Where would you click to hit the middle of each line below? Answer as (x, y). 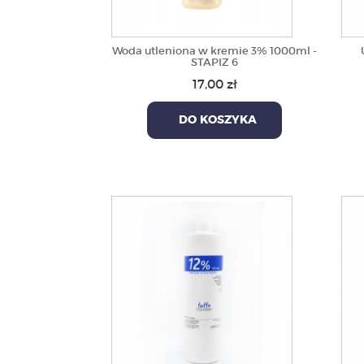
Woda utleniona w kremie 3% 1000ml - (215, 51)
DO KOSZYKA (215, 120)
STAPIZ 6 (215, 62)
